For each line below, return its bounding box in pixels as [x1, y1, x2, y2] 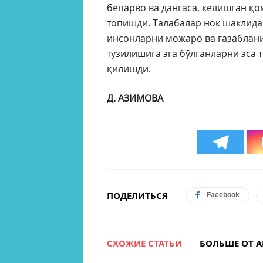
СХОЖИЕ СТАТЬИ [107, 237, 182, 250]
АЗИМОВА [118, 92, 163, 105]
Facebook [207, 191, 240, 200]
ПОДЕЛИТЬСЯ [107, 189, 168, 202]
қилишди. [107, 62, 151, 76]
